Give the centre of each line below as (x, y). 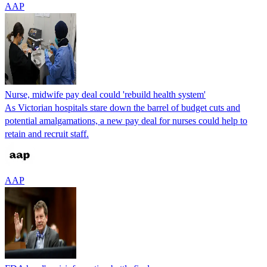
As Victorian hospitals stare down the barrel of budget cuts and (122, 107)
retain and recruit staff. (47, 133)
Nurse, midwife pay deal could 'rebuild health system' (105, 94)
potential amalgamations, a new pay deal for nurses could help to (126, 120)
